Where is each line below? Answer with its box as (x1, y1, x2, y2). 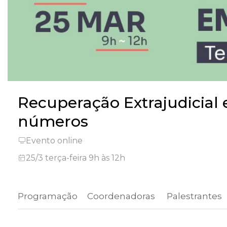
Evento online (26, 136, 83, 146)
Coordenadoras (85, 191, 157, 202)
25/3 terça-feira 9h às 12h (26, 153, 125, 163)
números (18, 112, 88, 131)
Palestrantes (165, 191, 224, 202)
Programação (18, 191, 78, 202)
